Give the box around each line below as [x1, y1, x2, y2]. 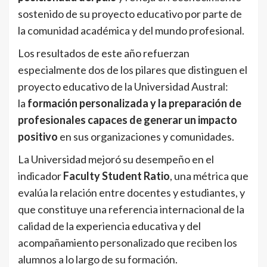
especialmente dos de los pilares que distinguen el [18, 63, 247, 77]
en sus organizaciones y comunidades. [58, 130, 234, 144]
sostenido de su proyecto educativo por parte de [18, 7, 242, 21]
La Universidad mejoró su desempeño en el [18, 153, 214, 166]
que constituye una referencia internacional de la [18, 203, 244, 216]
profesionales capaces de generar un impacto [18, 113, 237, 127]
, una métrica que [170, 169, 249, 183]
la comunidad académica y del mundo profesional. [18, 24, 244, 38]
